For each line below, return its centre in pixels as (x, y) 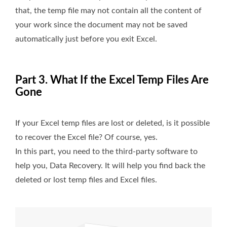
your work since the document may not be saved (101, 25)
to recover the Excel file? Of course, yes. (86, 138)
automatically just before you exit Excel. (86, 39)
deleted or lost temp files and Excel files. (86, 180)
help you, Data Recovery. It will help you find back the (110, 166)
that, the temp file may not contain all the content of (108, 11)
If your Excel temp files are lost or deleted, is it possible (112, 123)
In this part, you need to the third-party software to (106, 152)
